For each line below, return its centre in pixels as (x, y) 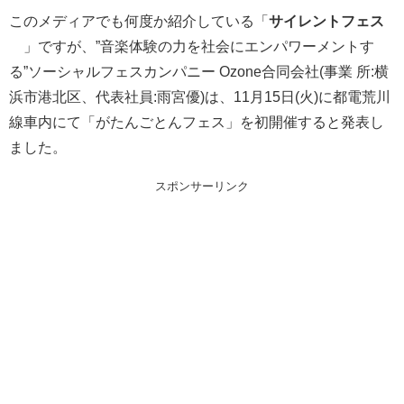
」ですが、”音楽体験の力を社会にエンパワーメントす (199, 46)
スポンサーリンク (202, 186)
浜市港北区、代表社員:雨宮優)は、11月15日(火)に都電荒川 (200, 96)
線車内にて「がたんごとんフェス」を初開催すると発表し (197, 121)
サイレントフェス (326, 20)
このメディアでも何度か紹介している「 (139, 20)
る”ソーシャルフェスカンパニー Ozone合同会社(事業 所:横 (199, 71)
